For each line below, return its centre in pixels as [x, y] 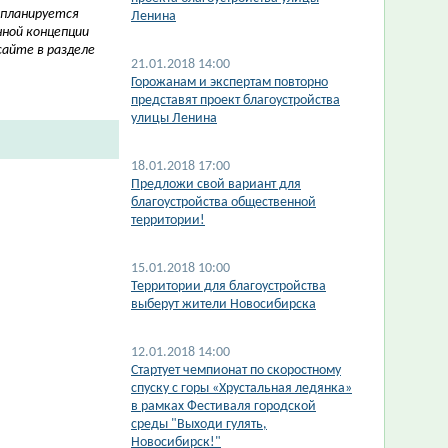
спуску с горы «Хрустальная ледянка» [241, 388]
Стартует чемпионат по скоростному [236, 370]
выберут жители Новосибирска [223, 304]
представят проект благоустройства [235, 100]
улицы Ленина [174, 118]
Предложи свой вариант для [216, 184]
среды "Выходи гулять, [199, 424]
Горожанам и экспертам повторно [229, 82]
